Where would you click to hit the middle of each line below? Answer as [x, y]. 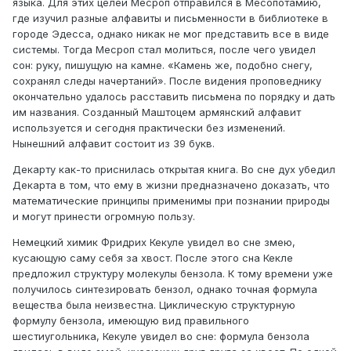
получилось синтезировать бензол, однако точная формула [165, 289]
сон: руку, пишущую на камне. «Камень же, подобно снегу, [163, 65]
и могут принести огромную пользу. [104, 217]
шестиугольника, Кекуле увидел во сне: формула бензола [161, 337]
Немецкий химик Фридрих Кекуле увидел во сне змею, [154, 242]
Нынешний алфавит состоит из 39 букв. [114, 144]
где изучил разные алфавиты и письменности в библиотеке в [170, 18]
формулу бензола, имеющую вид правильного [131, 321]
